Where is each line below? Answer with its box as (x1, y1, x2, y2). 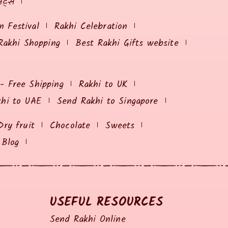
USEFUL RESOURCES (50, 192, 163, 212)
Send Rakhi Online (50, 212, 126, 227)
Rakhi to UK (78, 77, 128, 92)
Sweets (105, 118, 135, 133)
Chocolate (49, 118, 91, 133)
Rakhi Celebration (54, 19, 128, 34)
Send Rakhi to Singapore (56, 94, 158, 109)
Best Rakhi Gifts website (75, 36, 179, 51)
